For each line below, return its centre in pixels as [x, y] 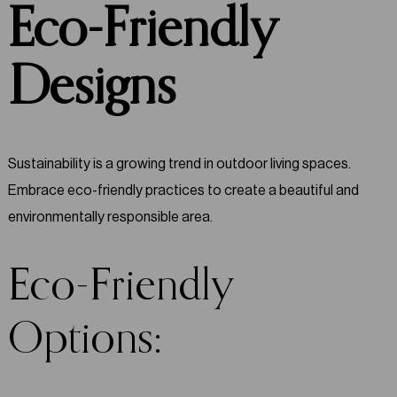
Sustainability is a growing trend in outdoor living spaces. [179, 163]
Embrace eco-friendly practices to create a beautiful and [183, 190]
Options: [85, 340]
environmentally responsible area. [110, 216]
